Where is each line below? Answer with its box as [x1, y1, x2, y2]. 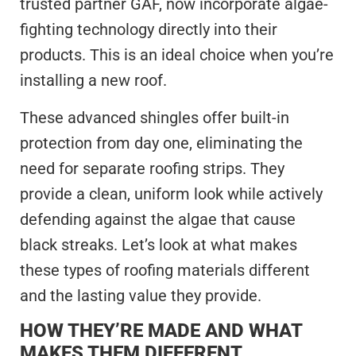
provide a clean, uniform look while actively [20, 184, 323, 203]
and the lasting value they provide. [20, 285, 261, 305]
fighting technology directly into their [20, 20, 277, 40]
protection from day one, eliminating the [20, 133, 303, 153]
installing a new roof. [20, 71, 167, 91]
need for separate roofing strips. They [20, 158, 284, 178]
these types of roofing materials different [20, 260, 310, 280]
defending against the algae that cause [20, 209, 296, 229]
